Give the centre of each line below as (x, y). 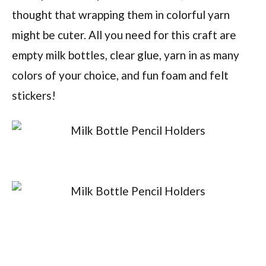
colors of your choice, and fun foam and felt (120, 75)
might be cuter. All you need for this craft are (124, 35)
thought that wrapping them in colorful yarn (121, 15)
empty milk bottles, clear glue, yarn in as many (126, 55)
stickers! (34, 95)
